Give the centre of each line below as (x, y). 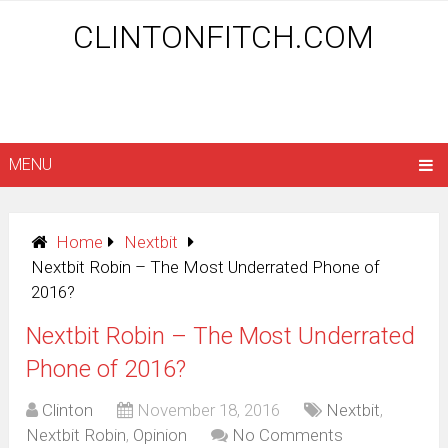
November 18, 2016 (209, 410)
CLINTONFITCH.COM (224, 37)
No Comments (288, 435)
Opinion (160, 435)
